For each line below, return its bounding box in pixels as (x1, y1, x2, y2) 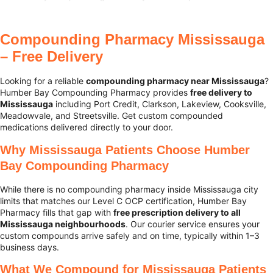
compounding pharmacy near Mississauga (86, 76, 264, 87)
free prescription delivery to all (113, 207, 241, 218)
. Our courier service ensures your (126, 218, 260, 229)
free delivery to (190, 87, 252, 98)
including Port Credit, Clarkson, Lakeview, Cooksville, (53, 99, 266, 110)
